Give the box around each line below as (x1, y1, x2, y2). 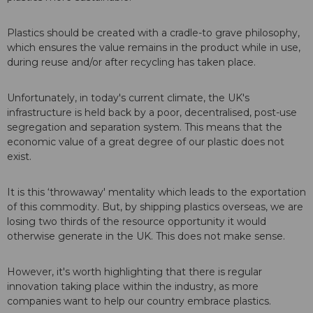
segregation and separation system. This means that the (7, 121, 282, 134)
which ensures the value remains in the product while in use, (7, 41, 300, 54)
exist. (7, 150, 31, 163)
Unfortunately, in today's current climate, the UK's (7, 92, 249, 105)
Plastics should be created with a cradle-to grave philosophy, (7, 27, 300, 40)
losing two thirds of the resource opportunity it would (7, 215, 266, 228)
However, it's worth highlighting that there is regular (7, 265, 262, 279)
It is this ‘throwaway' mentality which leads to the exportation (7, 186, 306, 199)
